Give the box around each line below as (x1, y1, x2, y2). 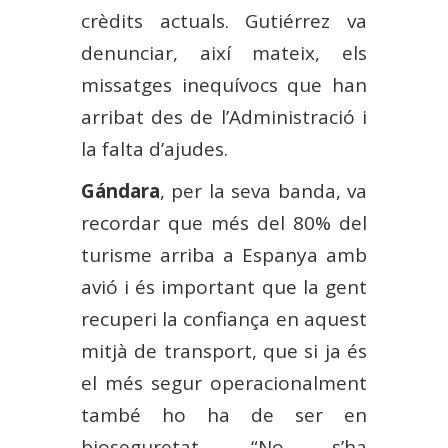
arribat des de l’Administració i (80, 103, 368, 130)
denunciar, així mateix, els (80, 39, 368, 66)
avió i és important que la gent (80, 273, 368, 300)
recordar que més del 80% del (80, 209, 368, 236)
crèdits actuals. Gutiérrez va (80, 7, 368, 34)
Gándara (80, 177, 160, 204)
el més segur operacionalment (80, 369, 368, 396)
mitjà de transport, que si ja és (80, 337, 368, 364)
